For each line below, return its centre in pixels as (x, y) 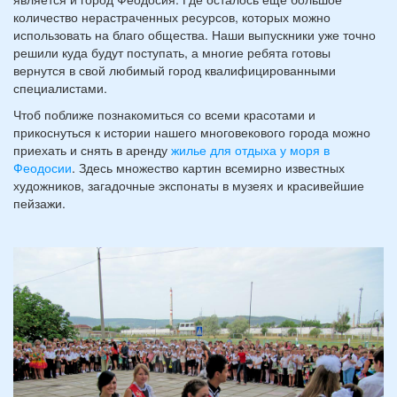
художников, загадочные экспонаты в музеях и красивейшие (189, 186)
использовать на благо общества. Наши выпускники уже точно (195, 35)
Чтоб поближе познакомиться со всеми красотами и (164, 115)
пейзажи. (39, 203)
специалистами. (60, 88)
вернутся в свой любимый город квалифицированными (175, 70)
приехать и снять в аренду (90, 150)
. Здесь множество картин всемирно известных (208, 168)
